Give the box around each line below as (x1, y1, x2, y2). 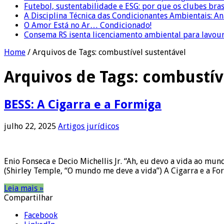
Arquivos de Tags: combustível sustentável (32, 47, 186, 57)
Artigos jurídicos (58, 121, 119, 131)
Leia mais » (4, 183, 43, 193)
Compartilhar (4, 192, 53, 202)
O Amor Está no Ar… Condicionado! (24, 20, 151, 30)
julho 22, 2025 (4, 121, 56, 131)
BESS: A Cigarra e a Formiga (4, 97, 161, 111)
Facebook (24, 210, 57, 220)
